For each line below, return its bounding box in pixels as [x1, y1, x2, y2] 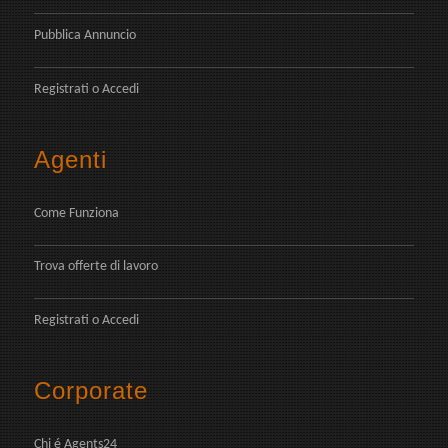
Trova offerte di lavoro [34, 259, 158, 275]
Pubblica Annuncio [34, 28, 136, 44]
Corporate [34, 376, 148, 404]
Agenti [34, 145, 107, 173]
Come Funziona [34, 205, 119, 221]
